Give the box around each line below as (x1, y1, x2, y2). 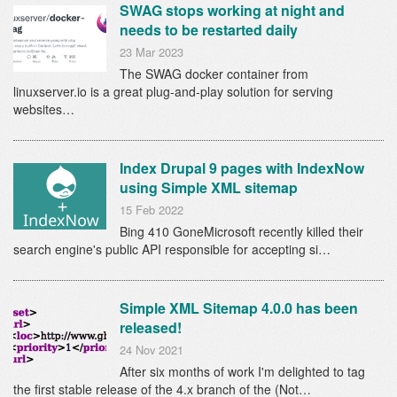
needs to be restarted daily (120, 19, 298, 40)
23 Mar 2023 (120, 43, 183, 60)
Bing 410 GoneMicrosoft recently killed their (120, 222, 363, 240)
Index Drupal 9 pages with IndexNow (120, 157, 364, 178)
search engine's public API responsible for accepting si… (13, 239, 331, 258)
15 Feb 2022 (120, 200, 183, 218)
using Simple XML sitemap (120, 176, 298, 198)
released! (120, 316, 182, 338)
